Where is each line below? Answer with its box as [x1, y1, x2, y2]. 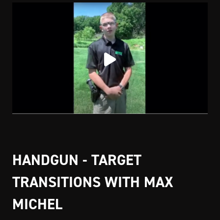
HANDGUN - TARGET [12, 150, 141, 170]
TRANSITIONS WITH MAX [12, 172, 173, 192]
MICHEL [12, 194, 62, 214]
